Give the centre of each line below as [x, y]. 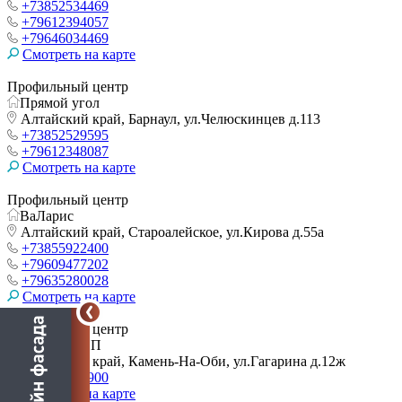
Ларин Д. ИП [61, 345]
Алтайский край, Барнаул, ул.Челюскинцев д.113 [169, 118]
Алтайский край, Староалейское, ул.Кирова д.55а [170, 232]
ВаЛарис [47, 215]
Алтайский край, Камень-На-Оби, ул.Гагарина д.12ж [181, 361]
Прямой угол [60, 102]
